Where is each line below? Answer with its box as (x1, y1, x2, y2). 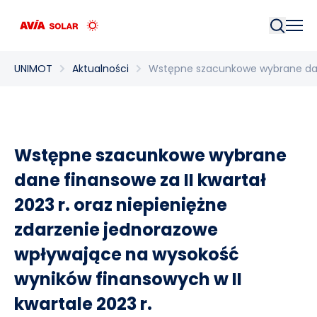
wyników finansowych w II (14, 267, 243, 291)
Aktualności (72, 62, 129, 76)
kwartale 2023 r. (14, 292, 153, 316)
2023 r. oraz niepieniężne (14, 193, 228, 217)
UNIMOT (14, 62, 53, 76)
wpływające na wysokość (14, 243, 240, 266)
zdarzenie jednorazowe (14, 218, 219, 241)
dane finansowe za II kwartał (14, 168, 267, 192)
